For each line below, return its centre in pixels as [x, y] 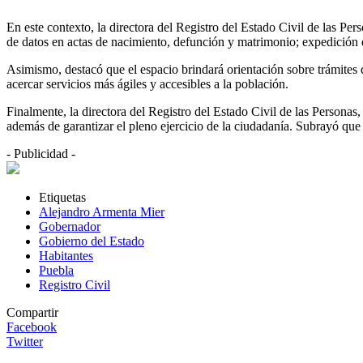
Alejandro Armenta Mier [102, 212]
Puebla [56, 271]
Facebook [32, 327]
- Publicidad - [41, 154]
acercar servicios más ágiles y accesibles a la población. [147, 84]
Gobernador [70, 227]
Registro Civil [75, 285]
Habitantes [66, 256]
